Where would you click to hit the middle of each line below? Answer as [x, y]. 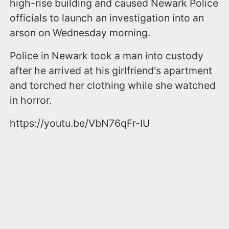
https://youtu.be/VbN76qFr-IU [80, 123]
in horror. [31, 100]
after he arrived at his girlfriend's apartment [111, 70]
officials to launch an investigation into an [107, 18]
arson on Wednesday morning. [80, 32]
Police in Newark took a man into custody [107, 55]
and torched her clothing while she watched [113, 85]
